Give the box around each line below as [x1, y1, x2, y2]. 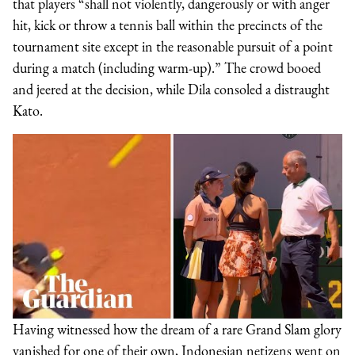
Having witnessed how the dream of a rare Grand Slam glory [13, 320, 342, 339]
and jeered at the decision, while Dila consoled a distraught [13, 79, 330, 98]
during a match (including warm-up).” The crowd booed [13, 58, 321, 77]
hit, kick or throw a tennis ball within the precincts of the [13, 15, 323, 34]
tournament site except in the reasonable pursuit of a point [13, 36, 333, 55]
